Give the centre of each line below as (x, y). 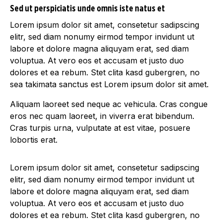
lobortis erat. (34, 140)
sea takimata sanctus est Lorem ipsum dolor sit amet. (109, 84)
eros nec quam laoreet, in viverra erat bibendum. (102, 116)
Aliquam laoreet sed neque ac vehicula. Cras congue (109, 104)
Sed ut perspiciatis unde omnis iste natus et (87, 9)
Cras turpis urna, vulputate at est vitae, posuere (100, 128)
